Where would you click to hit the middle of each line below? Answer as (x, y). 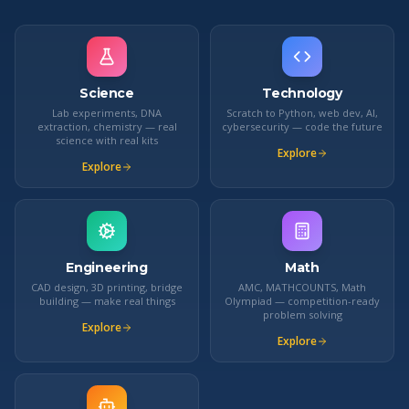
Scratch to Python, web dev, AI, (302, 112)
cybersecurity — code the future (302, 126)
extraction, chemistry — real (107, 126)
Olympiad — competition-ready (302, 300)
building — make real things (107, 300)
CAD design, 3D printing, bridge (107, 287)
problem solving (302, 314)
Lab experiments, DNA (107, 112)
